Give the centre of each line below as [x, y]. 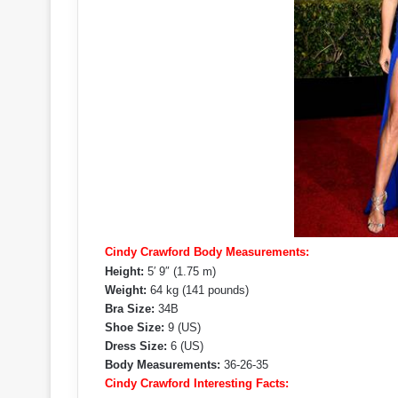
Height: [124, 272]
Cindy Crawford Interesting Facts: [197, 384]
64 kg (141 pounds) [198, 291]
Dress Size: [136, 346]
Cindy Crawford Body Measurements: [207, 252]
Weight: [126, 291]
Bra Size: [130, 309]
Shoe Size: [135, 328]
